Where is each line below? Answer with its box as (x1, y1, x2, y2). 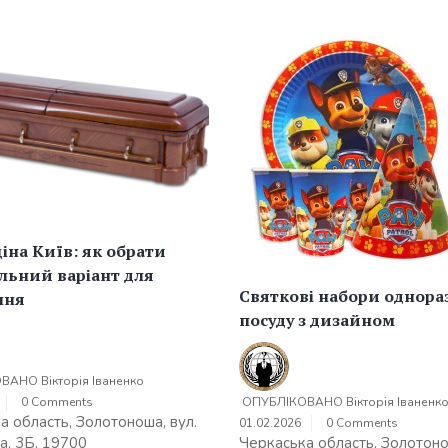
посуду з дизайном (239, 309, 395, 332)
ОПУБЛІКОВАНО (242, 393, 346, 410)
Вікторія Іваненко (41, 373, 144, 390)
